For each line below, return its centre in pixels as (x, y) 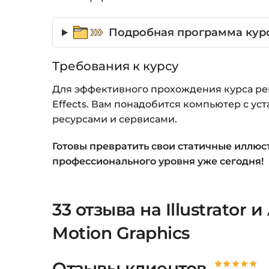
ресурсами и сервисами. (115, 119)
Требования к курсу (116, 66)
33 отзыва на (109, 210)
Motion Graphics (121, 233)
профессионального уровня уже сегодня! (158, 161)
